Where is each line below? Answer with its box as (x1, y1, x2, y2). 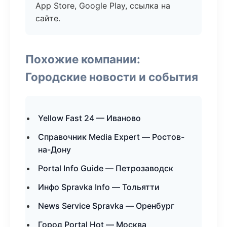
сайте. (35, 13, 60, 23)
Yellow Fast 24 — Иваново (38, 113, 141, 123)
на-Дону (38, 144, 71, 155)
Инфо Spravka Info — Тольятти (38, 182, 160, 192)
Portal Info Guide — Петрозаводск (38, 163, 173, 173)
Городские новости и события (25, 70, 198, 84)
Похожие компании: (25, 52, 140, 66)
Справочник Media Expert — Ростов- (38, 132, 184, 142)
